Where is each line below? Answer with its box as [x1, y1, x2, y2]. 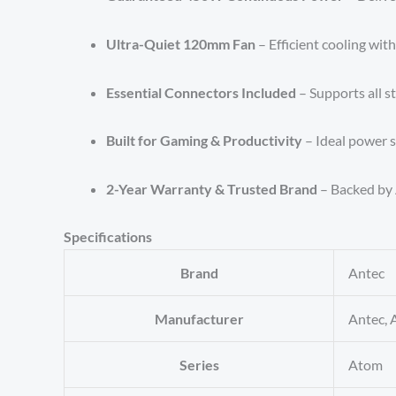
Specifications [64, 228, 152, 246]
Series [179, 356, 219, 374]
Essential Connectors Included [106, 83, 296, 101]
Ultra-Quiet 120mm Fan [106, 34, 255, 52]
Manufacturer [154, 310, 244, 328]
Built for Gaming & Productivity [106, 132, 302, 149]
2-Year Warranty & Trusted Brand [106, 179, 317, 197]
